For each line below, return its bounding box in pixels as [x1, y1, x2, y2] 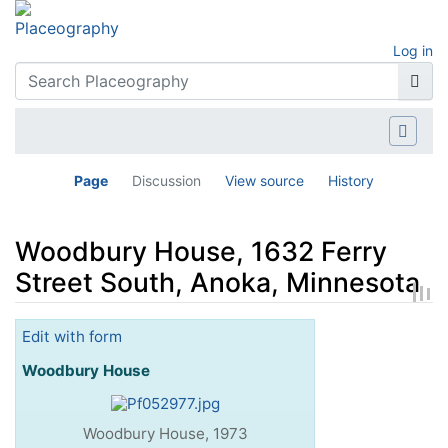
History [328, 171, 374, 189]
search [169, 320, 219, 341]
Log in [393, 42, 433, 59]
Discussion [132, 171, 201, 189]
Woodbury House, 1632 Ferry [15, 234, 387, 267]
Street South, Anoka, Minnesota [15, 265, 420, 298]
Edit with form [22, 327, 122, 347]
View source [225, 171, 304, 189]
